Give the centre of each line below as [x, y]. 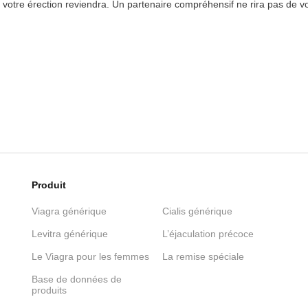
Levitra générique [70, 234]
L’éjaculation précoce [208, 234]
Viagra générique [69, 211]
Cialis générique [197, 211]
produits [49, 290]
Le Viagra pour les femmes [90, 256]
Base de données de [77, 279]
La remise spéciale [203, 256]
